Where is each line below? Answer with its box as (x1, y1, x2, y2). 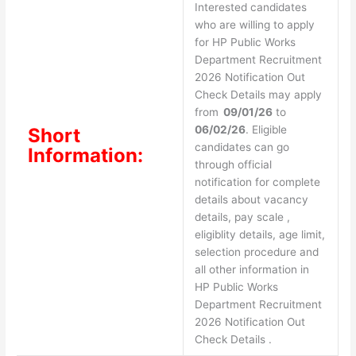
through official (194, 157, 272, 171)
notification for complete (194, 175, 320, 188)
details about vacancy (194, 192, 308, 206)
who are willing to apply (194, 17, 315, 31)
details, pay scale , (194, 210, 290, 223)
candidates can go (194, 140, 289, 153)
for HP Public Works (194, 35, 296, 48)
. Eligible (245, 122, 287, 136)
